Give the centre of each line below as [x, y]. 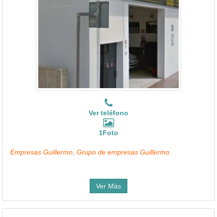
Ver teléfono [108, 113]
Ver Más [108, 186]
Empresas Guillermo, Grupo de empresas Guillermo [90, 152]
